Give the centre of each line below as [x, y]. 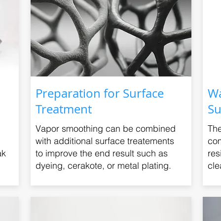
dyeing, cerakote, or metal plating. [103, 166]
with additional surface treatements [105, 141]
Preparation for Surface [99, 93]
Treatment [63, 109]
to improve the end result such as [101, 153]
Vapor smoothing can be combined [105, 129]
